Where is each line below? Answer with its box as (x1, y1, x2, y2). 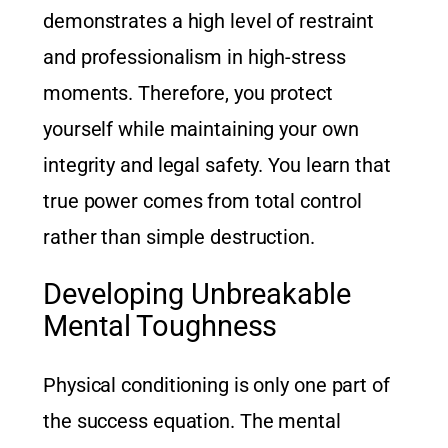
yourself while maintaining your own (43, 117, 359, 142)
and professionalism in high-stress (43, 45, 346, 70)
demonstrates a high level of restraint (43, 9, 375, 34)
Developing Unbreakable (43, 278, 351, 312)
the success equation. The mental (43, 408, 341, 433)
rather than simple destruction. (43, 225, 315, 250)
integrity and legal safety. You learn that (43, 153, 391, 178)
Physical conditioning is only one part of (43, 372, 390, 397)
